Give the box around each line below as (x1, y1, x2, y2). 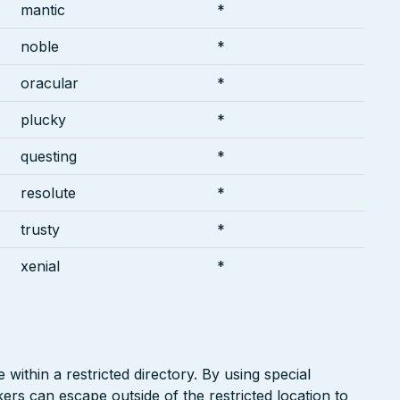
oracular (21, 73, 79, 92)
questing (21, 146, 77, 165)
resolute (21, 183, 76, 202)
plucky (21, 110, 66, 129)
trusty (21, 220, 60, 238)
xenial (21, 256, 60, 275)
